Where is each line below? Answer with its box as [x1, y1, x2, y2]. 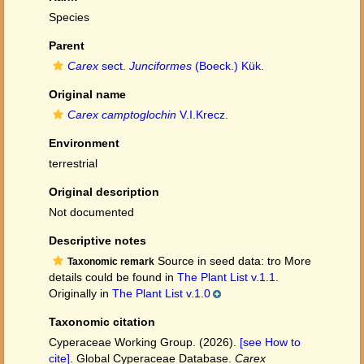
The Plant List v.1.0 [112, 287, 210, 300]
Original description [49, 185, 159, 198]
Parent [49, 39, 84, 52]
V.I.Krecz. [176, 108, 228, 121]
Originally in [49, 287, 112, 300]
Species [49, 11, 89, 24]
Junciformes [129, 59, 192, 72]
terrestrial [49, 157, 97, 170]
